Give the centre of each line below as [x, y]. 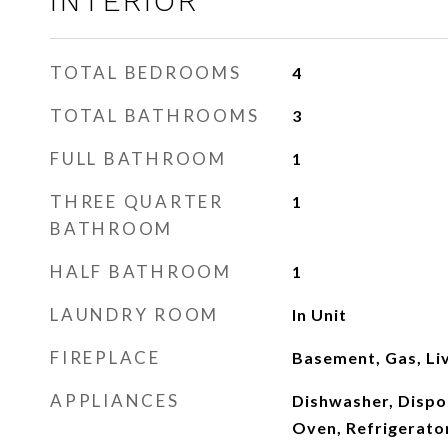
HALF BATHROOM [141, 271]
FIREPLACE [105, 357]
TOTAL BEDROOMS [146, 72]
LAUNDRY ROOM [134, 314]
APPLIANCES [115, 400]
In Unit [319, 314]
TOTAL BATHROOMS [155, 115]
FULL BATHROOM [138, 158]
